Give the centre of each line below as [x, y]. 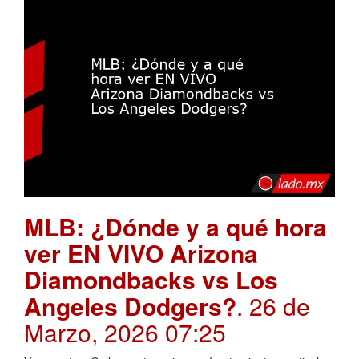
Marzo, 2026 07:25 [125, 333]
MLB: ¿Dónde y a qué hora [175, 227]
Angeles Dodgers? [130, 306]
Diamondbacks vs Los [151, 280]
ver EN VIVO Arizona [141, 253]
